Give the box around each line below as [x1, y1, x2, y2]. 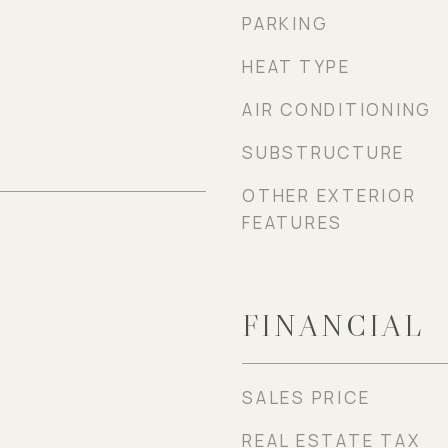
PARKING [242, 12, 329, 35]
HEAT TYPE [242, 55, 351, 78]
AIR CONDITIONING [242, 98, 432, 121]
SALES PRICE [242, 386, 371, 409]
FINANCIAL [242, 308, 424, 344]
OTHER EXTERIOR [242, 184, 417, 207]
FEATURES [242, 211, 343, 234]
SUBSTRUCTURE [242, 141, 405, 164]
